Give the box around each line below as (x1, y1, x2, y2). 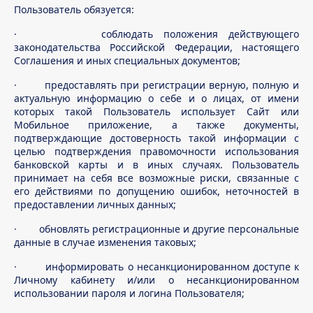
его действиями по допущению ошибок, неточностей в (14, 184, 299, 198)
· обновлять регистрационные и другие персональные (14, 222, 299, 235)
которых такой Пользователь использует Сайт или (14, 105, 299, 118)
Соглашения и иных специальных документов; (14, 54, 240, 67)
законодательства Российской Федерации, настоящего (14, 41, 299, 54)
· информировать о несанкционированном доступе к (14, 260, 299, 273)
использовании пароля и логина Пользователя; (14, 286, 245, 300)
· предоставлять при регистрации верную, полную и (14, 78, 299, 92)
